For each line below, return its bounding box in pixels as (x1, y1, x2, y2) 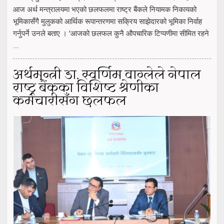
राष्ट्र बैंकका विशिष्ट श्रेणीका (13, 78, 159, 99)
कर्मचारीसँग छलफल (13, 91, 126, 112)
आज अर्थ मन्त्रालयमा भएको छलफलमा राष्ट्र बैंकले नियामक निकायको (13, 4, 196, 14)
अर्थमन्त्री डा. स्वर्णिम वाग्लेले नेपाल (13, 65, 201, 86)
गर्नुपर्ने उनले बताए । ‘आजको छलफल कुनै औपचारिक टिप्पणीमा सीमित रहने (13, 28, 209, 38)
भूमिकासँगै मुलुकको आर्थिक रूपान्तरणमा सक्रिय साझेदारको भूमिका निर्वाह (13, 16, 202, 26)
